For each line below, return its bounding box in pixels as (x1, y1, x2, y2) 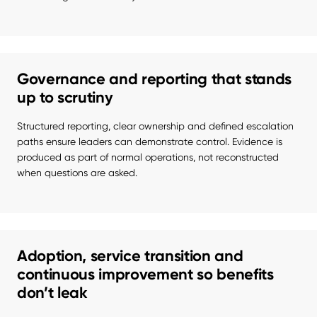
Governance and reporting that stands (17, 69, 292, 89)
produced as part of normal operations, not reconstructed (17, 151, 279, 163)
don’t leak (17, 283, 88, 303)
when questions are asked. (17, 167, 137, 179)
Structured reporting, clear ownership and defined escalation (17, 120, 294, 132)
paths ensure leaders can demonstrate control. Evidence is (17, 136, 282, 148)
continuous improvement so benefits (17, 265, 274, 284)
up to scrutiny (17, 88, 113, 108)
